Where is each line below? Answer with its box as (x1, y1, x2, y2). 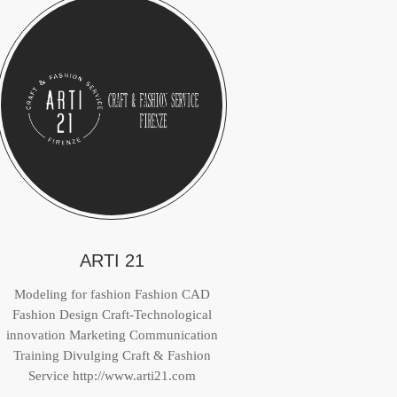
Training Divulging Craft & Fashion (12, 348, 211, 362)
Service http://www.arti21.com (27, 369, 196, 383)
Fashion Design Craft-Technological (12, 307, 212, 322)
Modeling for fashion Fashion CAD (13, 287, 210, 301)
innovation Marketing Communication (5, 328, 218, 342)
